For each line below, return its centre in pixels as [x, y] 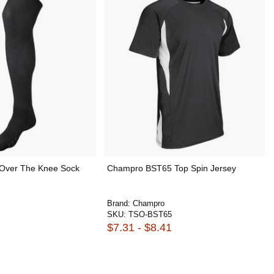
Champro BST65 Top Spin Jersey [171, 168]
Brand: [120, 203]
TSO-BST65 [150, 214]
